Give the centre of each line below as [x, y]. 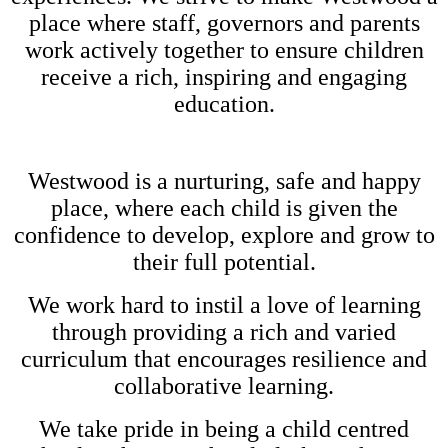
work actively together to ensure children [224, 49]
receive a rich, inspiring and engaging [224, 76]
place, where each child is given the [224, 207]
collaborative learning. [224, 385]
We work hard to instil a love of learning [224, 304]
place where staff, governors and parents [224, 22]
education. [224, 103]
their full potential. [224, 261]
